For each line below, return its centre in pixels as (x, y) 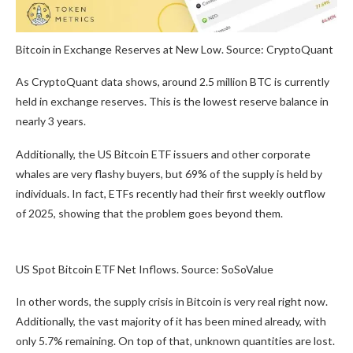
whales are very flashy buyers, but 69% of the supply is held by (169, 174)
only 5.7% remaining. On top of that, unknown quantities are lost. (175, 341)
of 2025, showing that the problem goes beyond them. (149, 214)
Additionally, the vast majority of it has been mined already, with (171, 321)
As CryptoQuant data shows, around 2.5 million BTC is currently (173, 82)
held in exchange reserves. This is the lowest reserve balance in (172, 102)
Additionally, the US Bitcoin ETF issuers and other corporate (163, 154)
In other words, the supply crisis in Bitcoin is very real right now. (172, 302)
